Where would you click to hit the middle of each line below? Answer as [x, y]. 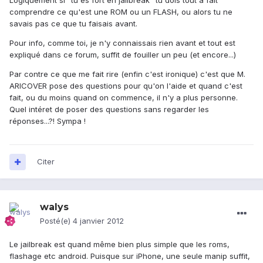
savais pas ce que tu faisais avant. [73, 24]
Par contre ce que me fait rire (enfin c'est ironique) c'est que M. [127, 74]
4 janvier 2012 [98, 221]
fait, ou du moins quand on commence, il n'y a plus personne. [124, 98]
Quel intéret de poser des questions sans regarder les [109, 109]
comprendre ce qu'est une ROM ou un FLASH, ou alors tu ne [121, 12]
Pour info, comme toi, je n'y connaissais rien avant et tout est [122, 43]
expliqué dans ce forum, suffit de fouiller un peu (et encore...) [123, 55]
